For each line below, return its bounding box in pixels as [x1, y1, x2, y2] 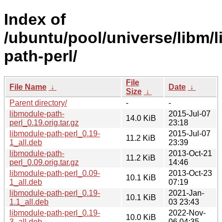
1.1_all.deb [9, 197, 49, 206]
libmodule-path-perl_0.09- [9, 168, 100, 177]
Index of [4, 10, 66, 29]
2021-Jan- [168, 188, 204, 197]
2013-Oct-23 [168, 168, 212, 177]
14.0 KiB [126, 113, 156, 122]
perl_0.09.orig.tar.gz [9, 158, 79, 166]
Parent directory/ [9, 98, 67, 107]
